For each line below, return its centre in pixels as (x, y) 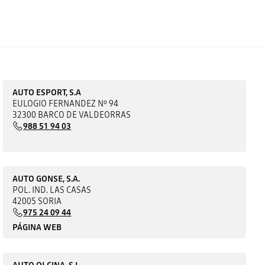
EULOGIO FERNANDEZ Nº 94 (66, 103)
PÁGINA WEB (37, 227)
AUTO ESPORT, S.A (47, 92)
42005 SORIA (37, 201)
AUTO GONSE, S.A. (46, 178)
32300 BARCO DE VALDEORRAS (72, 114)
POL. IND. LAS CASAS (52, 190)
